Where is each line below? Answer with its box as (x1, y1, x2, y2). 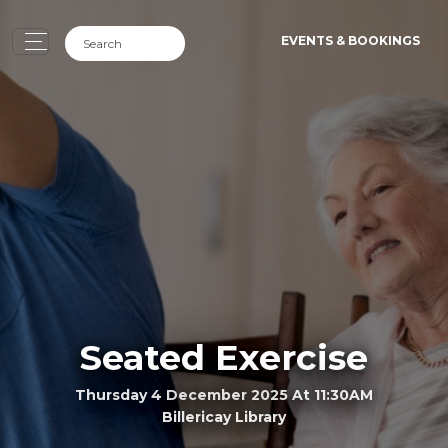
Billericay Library (162, 407, 286, 426)
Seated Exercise (80, 335, 368, 379)
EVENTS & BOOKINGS (281, 33, 420, 48)
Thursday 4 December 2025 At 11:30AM (75, 385, 373, 404)
